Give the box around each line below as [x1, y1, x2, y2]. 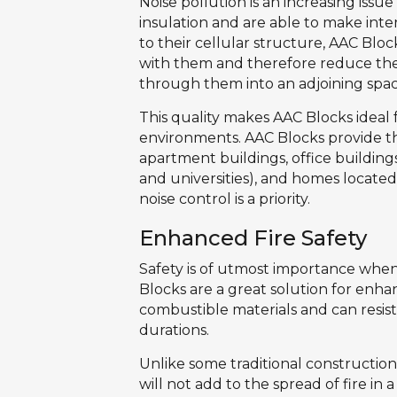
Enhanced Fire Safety [139, 224, 368, 251]
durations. [139, 321, 210, 339]
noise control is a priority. [139, 190, 311, 207]
